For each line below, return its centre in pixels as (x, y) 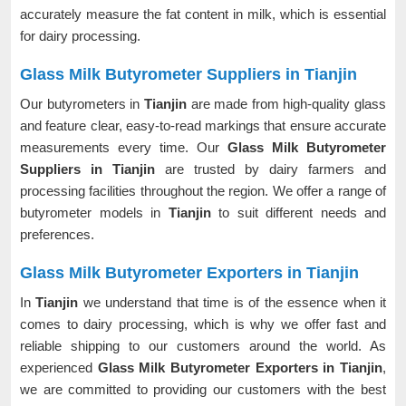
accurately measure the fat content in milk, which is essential (203, 14)
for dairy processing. (82, 36)
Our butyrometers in (82, 104)
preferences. (57, 234)
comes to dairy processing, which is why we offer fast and (203, 324)
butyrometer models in (94, 213)
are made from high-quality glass (288, 104)
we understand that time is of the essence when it (235, 302)
